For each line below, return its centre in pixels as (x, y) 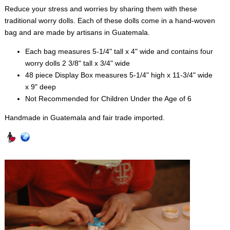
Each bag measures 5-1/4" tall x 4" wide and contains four (119, 51)
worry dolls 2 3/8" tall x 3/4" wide (77, 63)
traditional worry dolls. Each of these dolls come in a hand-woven (110, 20)
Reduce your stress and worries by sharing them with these (101, 8)
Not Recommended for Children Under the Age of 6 (108, 98)
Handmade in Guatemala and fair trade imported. (84, 117)
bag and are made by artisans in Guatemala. (77, 32)
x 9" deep (40, 87)
